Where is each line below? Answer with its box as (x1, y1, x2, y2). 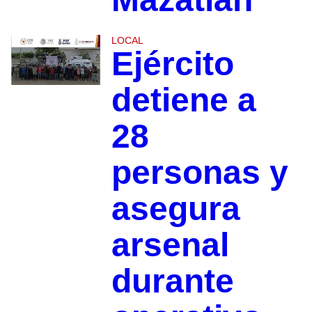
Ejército (111, 45, 234, 83)
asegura (111, 190, 240, 228)
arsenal (111, 226, 229, 264)
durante (111, 263, 234, 300)
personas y (111, 154, 288, 192)
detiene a (111, 81, 256, 119)
